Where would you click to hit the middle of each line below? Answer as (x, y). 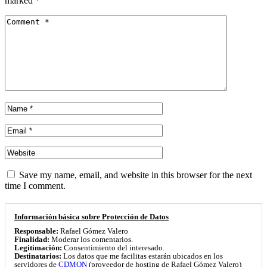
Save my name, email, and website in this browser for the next (136, 175)
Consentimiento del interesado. (113, 248)
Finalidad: (32, 240)
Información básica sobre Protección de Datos (91, 217)
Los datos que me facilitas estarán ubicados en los (142, 257)
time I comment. (35, 186)
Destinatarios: (38, 257)
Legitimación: (38, 248)
